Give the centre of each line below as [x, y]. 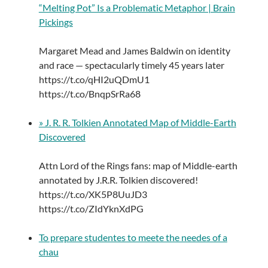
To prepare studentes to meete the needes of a [133, 237]
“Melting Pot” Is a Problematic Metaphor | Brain [137, 8]
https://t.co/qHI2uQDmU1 [94, 80]
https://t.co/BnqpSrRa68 [89, 94]
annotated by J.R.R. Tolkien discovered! [118, 180]
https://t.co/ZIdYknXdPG [91, 209]
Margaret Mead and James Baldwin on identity [134, 51]
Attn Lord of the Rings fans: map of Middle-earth [138, 166]
